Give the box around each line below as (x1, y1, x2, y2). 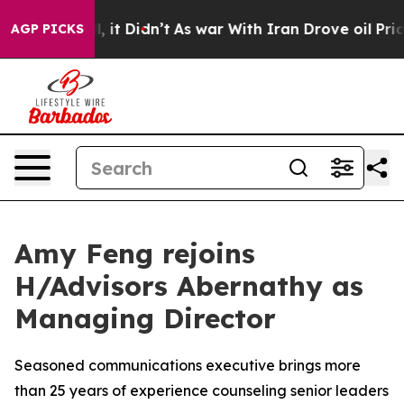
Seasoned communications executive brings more (14, 356, 361, 374)
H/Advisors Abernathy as (14, 269, 363, 303)
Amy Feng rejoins (14, 236, 255, 271)
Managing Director (14, 301, 276, 335)
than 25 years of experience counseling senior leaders (14, 381, 389, 399)
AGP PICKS (11, 21, 84, 37)
